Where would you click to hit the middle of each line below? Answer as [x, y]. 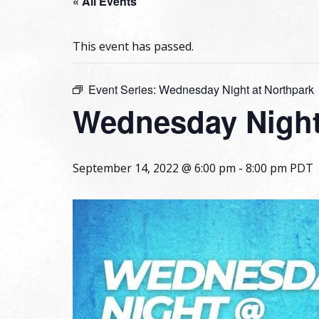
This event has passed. [133, 46]
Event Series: [124, 89]
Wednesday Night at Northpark [236, 89]
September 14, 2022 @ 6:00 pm [154, 168]
